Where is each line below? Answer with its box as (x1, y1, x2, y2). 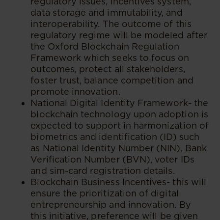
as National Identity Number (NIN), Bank (30, 143, 207, 153)
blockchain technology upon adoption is (30, 109, 208, 119)
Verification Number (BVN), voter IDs (30, 154, 194, 165)
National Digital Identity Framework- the (30, 98, 208, 108)
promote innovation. (30, 86, 120, 97)
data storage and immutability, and (30, 7, 183, 18)
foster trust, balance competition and (30, 75, 193, 85)
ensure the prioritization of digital (30, 188, 179, 198)
